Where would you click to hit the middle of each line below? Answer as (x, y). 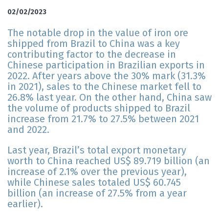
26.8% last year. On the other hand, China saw (109, 98)
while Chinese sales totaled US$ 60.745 (94, 183)
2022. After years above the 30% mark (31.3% (107, 76)
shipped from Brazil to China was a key (94, 44)
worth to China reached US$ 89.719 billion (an (109, 161)
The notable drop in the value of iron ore (98, 33)
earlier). (25, 204)
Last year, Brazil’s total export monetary (97, 150)
